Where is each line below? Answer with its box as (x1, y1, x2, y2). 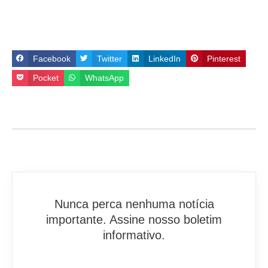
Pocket (33, 73, 59, 83)
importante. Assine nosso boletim (46, 213, 222, 227)
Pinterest (207, 53, 241, 63)
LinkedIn (148, 53, 181, 63)
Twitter (97, 53, 123, 63)
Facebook (33, 53, 71, 63)
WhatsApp (85, 73, 124, 83)
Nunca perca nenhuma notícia (54, 197, 214, 211)
